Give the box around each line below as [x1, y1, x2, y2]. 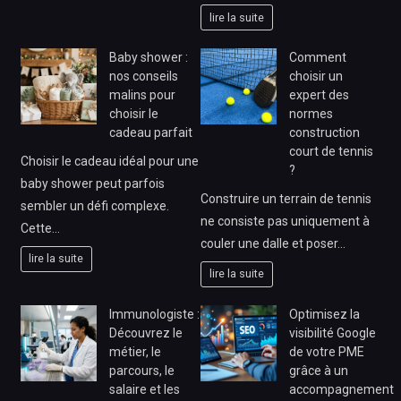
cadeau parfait [108, 125, 192, 141]
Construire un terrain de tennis [200, 191, 371, 206]
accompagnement [289, 381, 394, 397]
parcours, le [108, 363, 175, 378]
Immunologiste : [108, 306, 200, 321]
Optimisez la [289, 306, 360, 321]
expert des [289, 88, 349, 103]
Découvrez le [108, 325, 183, 340]
